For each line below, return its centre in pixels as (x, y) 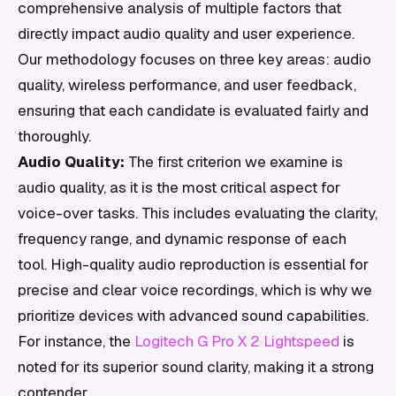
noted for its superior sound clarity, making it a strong (196, 367)
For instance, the (76, 341)
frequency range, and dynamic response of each (182, 239)
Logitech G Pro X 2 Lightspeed (237, 341)
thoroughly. (54, 136)
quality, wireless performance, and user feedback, (187, 85)
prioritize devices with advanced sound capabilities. (193, 316)
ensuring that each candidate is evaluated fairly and (193, 110)
